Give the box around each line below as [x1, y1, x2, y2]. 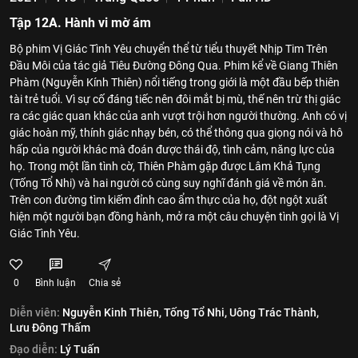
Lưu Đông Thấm [10, 321, 90, 334]
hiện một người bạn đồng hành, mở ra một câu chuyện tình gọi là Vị [10, 210, 339, 223]
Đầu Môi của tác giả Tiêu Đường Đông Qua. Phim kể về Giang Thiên [10, 59, 338, 72]
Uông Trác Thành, [229, 306, 319, 319]
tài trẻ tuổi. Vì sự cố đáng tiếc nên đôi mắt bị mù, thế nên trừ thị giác [10, 93, 340, 105]
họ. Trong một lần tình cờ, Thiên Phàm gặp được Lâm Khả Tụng [10, 160, 320, 173]
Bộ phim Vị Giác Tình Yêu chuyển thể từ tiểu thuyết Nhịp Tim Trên [10, 42, 328, 55]
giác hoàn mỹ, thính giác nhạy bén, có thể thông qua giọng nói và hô [10, 126, 343, 139]
